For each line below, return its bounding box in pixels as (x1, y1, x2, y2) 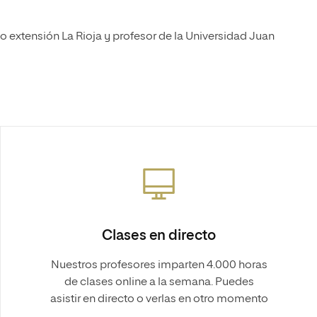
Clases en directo (101, 229, 217, 243)
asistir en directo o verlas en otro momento (50, 294, 268, 305)
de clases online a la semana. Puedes (64, 277, 254, 288)
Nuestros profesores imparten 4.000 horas (50, 260, 267, 271)
